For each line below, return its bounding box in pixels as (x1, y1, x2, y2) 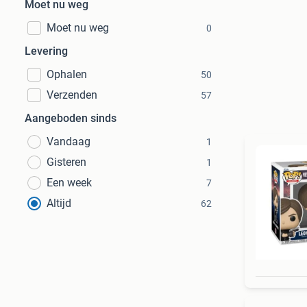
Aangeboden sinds (25, 112, 116, 125)
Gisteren (47, 156, 86, 169)
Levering (25, 45, 68, 58)
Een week (47, 176, 92, 189)
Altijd (47, 197, 71, 210)
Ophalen (47, 68, 87, 81)
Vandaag (47, 135, 90, 148)
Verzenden (47, 88, 97, 101)
